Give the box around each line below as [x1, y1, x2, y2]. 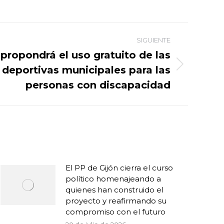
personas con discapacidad [25, 79, 170, 91]
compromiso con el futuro [65, 207, 165, 216]
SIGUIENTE [136, 36, 170, 44]
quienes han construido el [65, 185, 163, 194]
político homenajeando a [65, 174, 161, 183]
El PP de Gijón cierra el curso [65, 163, 173, 172]
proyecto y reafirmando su [65, 196, 166, 205]
